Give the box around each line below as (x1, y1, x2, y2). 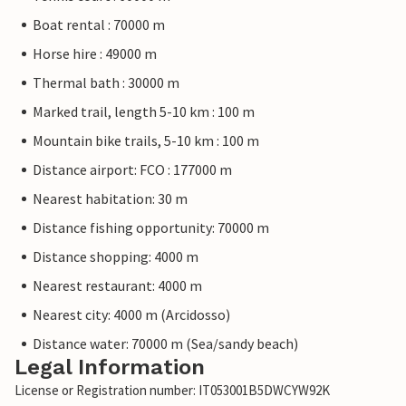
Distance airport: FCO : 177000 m (33, 160, 232, 179)
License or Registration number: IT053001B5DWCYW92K (14, 382, 330, 399)
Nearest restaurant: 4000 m (33, 276, 202, 295)
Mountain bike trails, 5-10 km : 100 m (33, 131, 259, 150)
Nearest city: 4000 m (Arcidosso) (33, 305, 230, 324)
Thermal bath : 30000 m (33, 73, 179, 92)
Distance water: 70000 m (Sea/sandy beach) (33, 334, 298, 353)
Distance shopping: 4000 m (33, 247, 198, 266)
